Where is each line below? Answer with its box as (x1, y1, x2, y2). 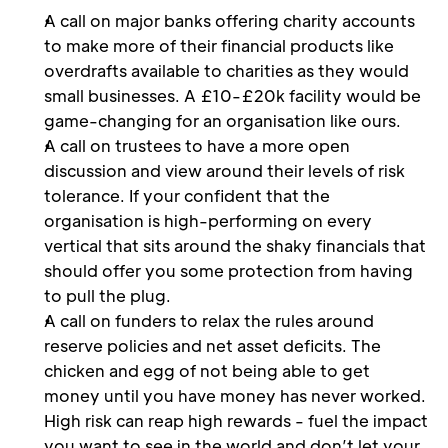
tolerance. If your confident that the (44, 185, 330, 206)
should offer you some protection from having (44, 260, 413, 281)
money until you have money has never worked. (44, 385, 426, 406)
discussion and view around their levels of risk (44, 160, 405, 181)
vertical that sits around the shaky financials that (44, 235, 426, 256)
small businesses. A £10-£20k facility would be (44, 85, 421, 106)
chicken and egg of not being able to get (44, 360, 370, 381)
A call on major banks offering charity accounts (44, 10, 415, 31)
